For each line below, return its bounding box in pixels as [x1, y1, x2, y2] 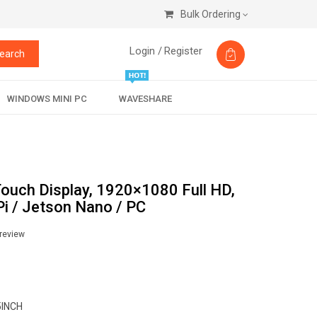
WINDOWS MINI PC [6, 93, 87, 104]
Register [164, 45, 202, 57]
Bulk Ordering [180, 8, 241, 20]
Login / [129, 45, 162, 57]
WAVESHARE [118, 93, 172, 104]
